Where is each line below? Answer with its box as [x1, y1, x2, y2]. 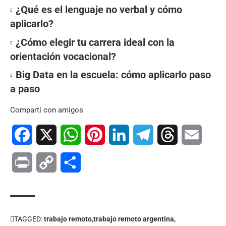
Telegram [153, 130, 187, 140]
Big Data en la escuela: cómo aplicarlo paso [16, 69, 211, 81]
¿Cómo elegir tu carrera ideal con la [16, 36, 175, 48]
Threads [178, 130, 207, 140]
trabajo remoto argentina [93, 215, 174, 223]
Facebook [32, 130, 67, 140]
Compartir [81, 157, 116, 167]
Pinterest [105, 130, 136, 140]
